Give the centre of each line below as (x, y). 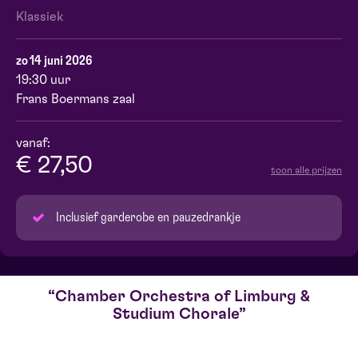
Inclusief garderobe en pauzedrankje (148, 218)
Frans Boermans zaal (76, 99)
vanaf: (33, 143)
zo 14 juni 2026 (54, 61)
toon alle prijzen (306, 171)
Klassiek (40, 17)
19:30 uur (43, 80)
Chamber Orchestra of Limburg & (183, 297)
